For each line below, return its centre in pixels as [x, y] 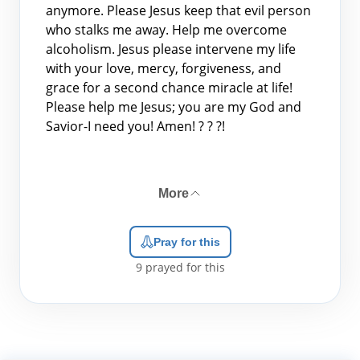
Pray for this [186, 242]
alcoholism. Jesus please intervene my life [171, 49]
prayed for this [183, 267]
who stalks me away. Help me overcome [166, 30]
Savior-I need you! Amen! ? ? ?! [135, 126]
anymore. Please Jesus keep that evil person [178, 10]
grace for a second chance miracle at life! [169, 88]
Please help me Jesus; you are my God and [174, 107]
